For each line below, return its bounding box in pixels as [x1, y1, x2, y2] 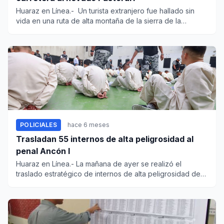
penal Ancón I [40, 146, 70, 156]
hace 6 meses [67, 121, 109, 129]
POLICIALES [20, 121, 57, 129]
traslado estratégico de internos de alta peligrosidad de [16, 169, 200, 178]
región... [16, 26, 42, 35]
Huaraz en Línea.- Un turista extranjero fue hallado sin [16, 6, 194, 15]
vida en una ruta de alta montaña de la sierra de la [16, 16, 181, 25]
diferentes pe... [16, 179, 65, 188]
